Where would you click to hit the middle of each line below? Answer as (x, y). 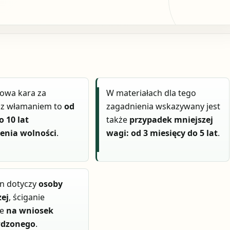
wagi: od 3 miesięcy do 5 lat (162, 133)
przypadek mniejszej (171, 120)
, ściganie (27, 197)
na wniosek (30, 210)
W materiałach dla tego (151, 93)
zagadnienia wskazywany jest (164, 107)
